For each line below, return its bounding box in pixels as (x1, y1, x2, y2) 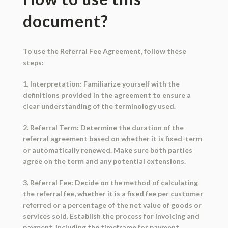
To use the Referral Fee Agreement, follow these (22, 47, 186, 56)
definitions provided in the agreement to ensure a (22, 91, 191, 100)
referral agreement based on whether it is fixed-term (22, 134, 202, 144)
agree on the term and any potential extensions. (22, 157, 186, 166)
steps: (22, 58, 44, 67)
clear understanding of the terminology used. (22, 102, 176, 111)
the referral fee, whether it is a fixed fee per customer (22, 189, 203, 198)
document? (22, 11, 108, 32)
